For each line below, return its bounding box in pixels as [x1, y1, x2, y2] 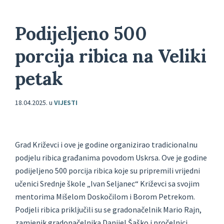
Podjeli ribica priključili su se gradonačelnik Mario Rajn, [15, 204, 201, 215]
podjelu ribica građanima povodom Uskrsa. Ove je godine [15, 152, 207, 163]
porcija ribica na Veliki [15, 44, 206, 68]
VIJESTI [54, 98, 77, 107]
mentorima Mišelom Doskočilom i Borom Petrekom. [15, 191, 195, 202]
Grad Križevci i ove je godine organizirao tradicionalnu [15, 139, 197, 150]
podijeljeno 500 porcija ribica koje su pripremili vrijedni [15, 165, 200, 176]
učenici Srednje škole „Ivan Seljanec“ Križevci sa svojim [15, 178, 199, 189]
